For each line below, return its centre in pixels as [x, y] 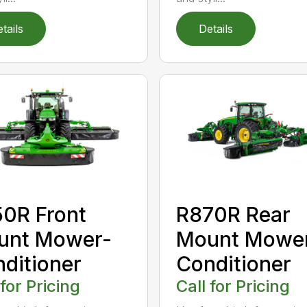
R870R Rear [233, 215]
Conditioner [233, 264]
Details [216, 29]
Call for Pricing [233, 286]
